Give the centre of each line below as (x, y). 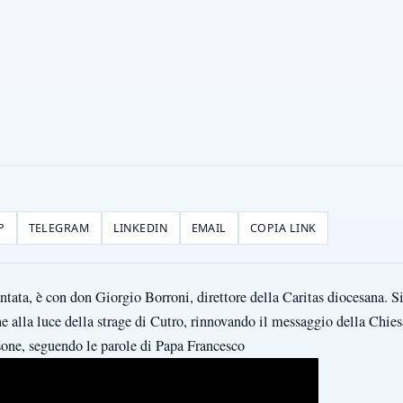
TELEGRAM (59, 228)
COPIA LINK (283, 228)
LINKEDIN (140, 228)
